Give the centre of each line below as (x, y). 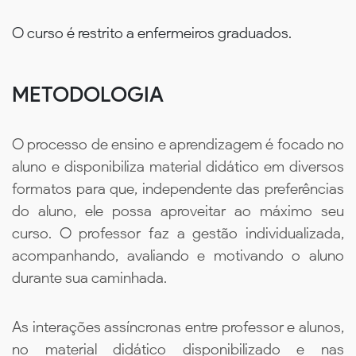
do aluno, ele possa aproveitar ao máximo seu (178, 211)
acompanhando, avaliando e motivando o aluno (178, 256)
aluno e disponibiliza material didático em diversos (178, 167)
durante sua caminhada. (89, 278)
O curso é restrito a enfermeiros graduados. (152, 33)
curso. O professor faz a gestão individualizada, (178, 234)
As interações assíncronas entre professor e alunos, (178, 327)
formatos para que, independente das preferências (178, 189)
